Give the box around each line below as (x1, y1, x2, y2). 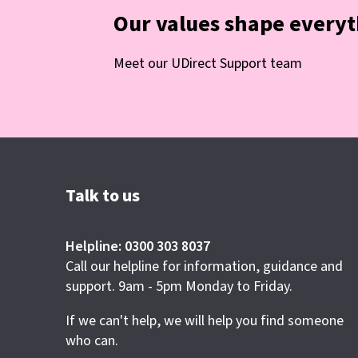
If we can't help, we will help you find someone (66, 311, 344, 332)
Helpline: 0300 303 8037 (66, 237, 210, 257)
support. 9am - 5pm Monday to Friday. (66, 276, 292, 297)
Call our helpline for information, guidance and (66, 257, 343, 277)
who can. (66, 331, 118, 352)
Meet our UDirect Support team (113, 54, 302, 74)
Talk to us (66, 183, 140, 209)
